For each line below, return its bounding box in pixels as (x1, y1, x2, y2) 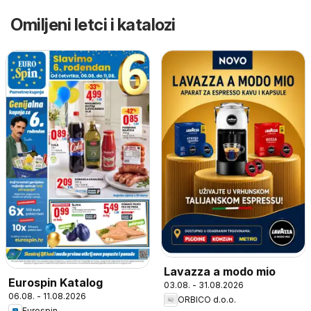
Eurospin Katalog (8, 275, 103, 289)
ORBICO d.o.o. (178, 294, 236, 305)
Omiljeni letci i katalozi (10, 14, 176, 35)
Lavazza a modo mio (164, 264, 276, 278)
